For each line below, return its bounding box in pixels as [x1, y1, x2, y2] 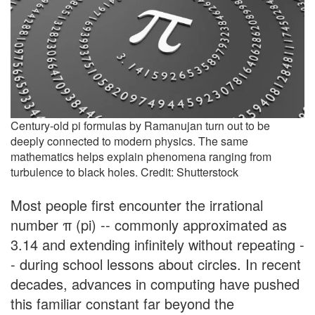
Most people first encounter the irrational [11, 195, 263, 216]
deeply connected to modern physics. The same [11, 133, 248, 150]
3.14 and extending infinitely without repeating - [11, 234, 304, 255]
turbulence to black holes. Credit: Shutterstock [11, 164, 238, 181]
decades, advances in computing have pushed [11, 274, 300, 295]
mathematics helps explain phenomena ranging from [11, 148, 271, 165]
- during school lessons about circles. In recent [11, 254, 301, 275]
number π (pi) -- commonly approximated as [11, 214, 287, 236]
